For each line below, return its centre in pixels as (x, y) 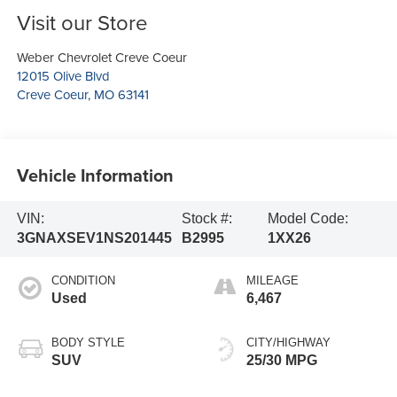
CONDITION (83, 281)
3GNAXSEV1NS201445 (94, 238)
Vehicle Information (95, 175)
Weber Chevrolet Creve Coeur (101, 58)
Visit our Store (82, 23)
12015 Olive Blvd (63, 76)
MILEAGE (272, 281)
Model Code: (307, 219)
